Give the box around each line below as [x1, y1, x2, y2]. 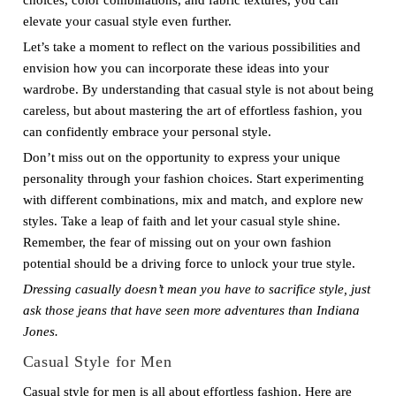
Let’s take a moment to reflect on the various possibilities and [22, 40, 361, 54]
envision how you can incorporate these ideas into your [22, 61, 329, 75]
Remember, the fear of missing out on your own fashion [22, 235, 331, 249]
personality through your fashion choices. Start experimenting [22, 171, 364, 186]
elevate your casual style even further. [22, 14, 232, 28]
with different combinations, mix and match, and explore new [22, 193, 363, 207]
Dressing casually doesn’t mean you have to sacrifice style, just [22, 282, 370, 296]
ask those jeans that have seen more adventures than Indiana [22, 303, 360, 317]
